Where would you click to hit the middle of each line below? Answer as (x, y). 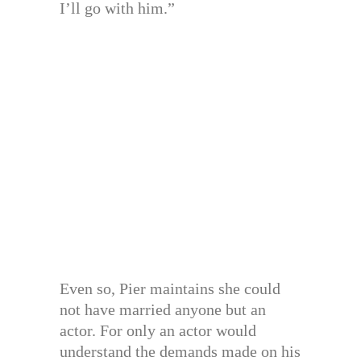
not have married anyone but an (163, 309)
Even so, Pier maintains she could (170, 288)
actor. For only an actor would (158, 330)
